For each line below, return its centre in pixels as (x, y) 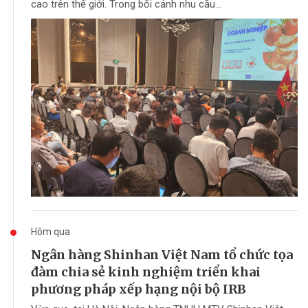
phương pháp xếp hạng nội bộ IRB (139, 289)
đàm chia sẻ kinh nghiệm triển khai (146, 272)
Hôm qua (51, 231)
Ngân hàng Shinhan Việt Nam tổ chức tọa (162, 254)
